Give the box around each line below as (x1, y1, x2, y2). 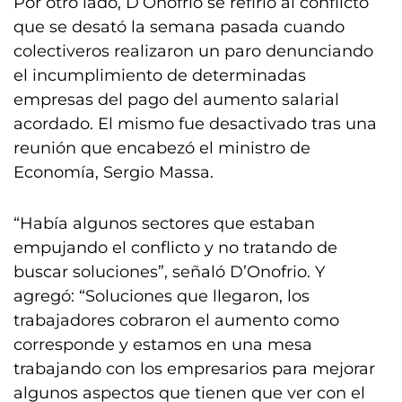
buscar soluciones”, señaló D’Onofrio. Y (13, 262, 325, 282)
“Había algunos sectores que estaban (13, 214, 315, 233)
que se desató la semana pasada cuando (13, 17, 345, 37)
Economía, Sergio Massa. (13, 162, 214, 182)
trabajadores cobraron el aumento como (13, 310, 339, 330)
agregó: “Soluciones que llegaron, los (13, 286, 310, 306)
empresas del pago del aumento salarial (13, 90, 339, 109)
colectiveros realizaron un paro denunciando (13, 41, 373, 61)
